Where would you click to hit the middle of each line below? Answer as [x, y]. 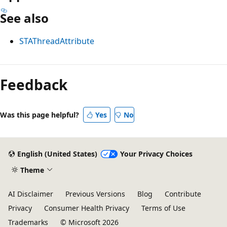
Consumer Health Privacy [87, 208]
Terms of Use [163, 208]
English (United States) [57, 154]
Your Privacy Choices [156, 154]
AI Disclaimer [31, 194]
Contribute [183, 194]
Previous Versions [95, 194]
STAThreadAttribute [57, 41]
